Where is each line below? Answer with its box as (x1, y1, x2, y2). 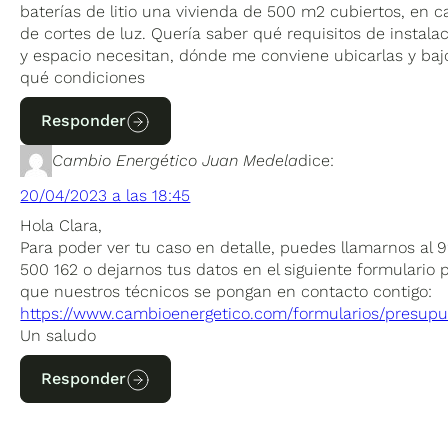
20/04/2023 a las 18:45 (20, 185, 191, 205)
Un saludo (20, 325, 97, 345)
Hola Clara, (20, 215, 103, 235)
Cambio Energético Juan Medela (52, 150, 299, 170)
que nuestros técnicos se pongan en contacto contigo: (20, 281, 433, 301)
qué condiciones (20, 67, 146, 87)
